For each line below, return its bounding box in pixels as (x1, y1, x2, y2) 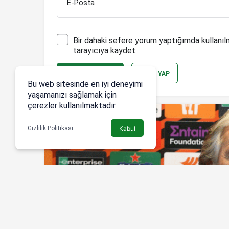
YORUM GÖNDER (65, 70, 116, 78)
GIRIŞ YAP (140, 70, 170, 78)
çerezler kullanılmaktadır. (28, 101, 117, 110)
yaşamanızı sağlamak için (28, 90, 117, 100)
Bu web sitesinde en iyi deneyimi (28, 79, 143, 89)
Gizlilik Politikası (28, 124, 73, 132)
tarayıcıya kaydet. (73, 45, 137, 56)
